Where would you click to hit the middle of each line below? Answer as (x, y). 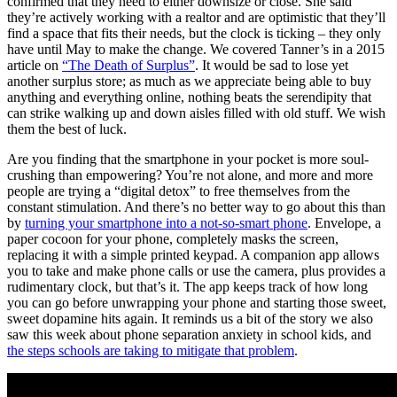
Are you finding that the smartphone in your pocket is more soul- (188, 160)
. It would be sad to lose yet (272, 66)
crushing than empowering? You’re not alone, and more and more (190, 175)
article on (35, 66)
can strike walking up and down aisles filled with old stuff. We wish (196, 113)
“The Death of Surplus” (128, 66)
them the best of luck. (67, 129)
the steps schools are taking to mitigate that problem (151, 351)
